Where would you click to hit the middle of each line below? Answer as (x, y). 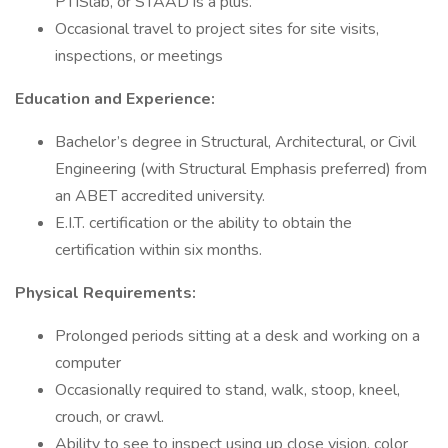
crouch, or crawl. (109, 417)
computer (88, 363)
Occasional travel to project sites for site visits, (217, 29)
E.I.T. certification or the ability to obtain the (203, 223)
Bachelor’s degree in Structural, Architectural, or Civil (235, 142)
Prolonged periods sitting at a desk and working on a (237, 336)
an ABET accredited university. (160, 196)
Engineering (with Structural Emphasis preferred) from (241, 169)
